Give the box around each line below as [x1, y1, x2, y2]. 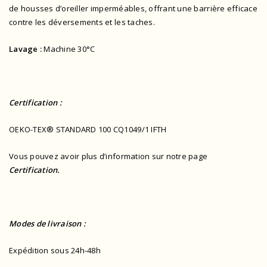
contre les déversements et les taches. [9, 17, 155, 28]
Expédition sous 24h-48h [9, 245, 101, 256]
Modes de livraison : [9, 218, 86, 229]
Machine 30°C [42, 44, 95, 55]
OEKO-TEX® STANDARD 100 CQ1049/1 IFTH [9, 124, 167, 135]
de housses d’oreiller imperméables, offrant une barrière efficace [9, 3, 257, 14]
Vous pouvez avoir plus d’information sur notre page [9, 151, 208, 162]
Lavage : [9, 44, 42, 55]
